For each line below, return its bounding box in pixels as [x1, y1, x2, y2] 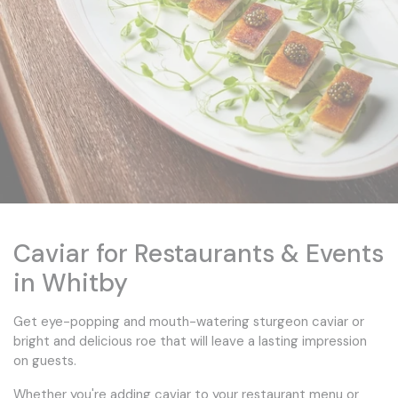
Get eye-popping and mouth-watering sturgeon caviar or [13, 312, 364, 330]
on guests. [13, 351, 76, 370]
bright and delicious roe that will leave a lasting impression [13, 331, 367, 350]
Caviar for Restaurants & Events [13, 236, 384, 270]
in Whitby [13, 266, 128, 299]
